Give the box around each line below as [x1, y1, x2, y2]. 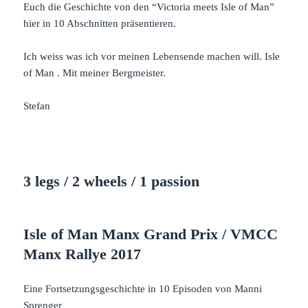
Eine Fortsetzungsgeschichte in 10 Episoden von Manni [23, 283, 263, 294]
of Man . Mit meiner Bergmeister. [23, 67, 166, 78]
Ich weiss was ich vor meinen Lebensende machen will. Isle [23, 50, 280, 62]
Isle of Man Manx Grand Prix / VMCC [23, 225, 278, 243]
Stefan [23, 100, 51, 111]
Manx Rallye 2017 [23, 245, 142, 263]
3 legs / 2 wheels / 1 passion [23, 172, 200, 190]
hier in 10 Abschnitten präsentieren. [23, 17, 177, 29]
